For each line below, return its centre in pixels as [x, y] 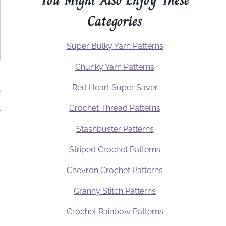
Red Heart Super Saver [115, 88]
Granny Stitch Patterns [115, 191]
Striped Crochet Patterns [115, 150]
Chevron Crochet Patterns [115, 171]
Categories [115, 21]
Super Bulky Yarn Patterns [115, 46]
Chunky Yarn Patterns [115, 67]
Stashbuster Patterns [115, 129]
